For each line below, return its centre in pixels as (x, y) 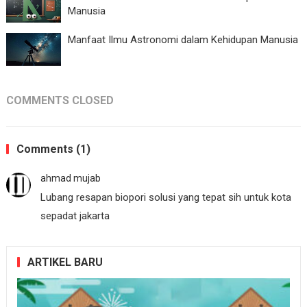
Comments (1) (53, 149)
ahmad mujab (70, 179)
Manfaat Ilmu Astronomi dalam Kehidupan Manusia (183, 40)
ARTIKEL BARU (65, 262)
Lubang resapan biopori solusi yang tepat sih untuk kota (165, 198)
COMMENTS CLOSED (60, 101)
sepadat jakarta (75, 216)
